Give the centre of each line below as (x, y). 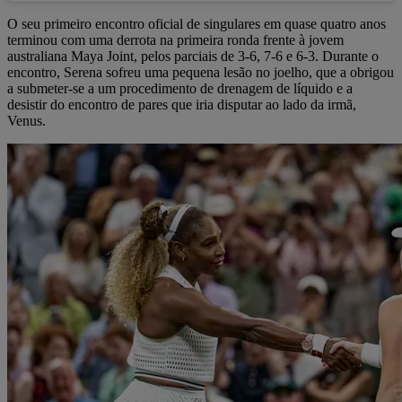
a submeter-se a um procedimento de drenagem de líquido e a (180, 89)
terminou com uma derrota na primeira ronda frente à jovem (175, 40)
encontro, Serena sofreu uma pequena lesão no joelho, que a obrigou (201, 73)
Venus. (26, 121)
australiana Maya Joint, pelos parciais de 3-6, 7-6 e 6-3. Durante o (193, 57)
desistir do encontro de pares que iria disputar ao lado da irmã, (182, 105)
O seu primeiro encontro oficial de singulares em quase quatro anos (197, 24)
